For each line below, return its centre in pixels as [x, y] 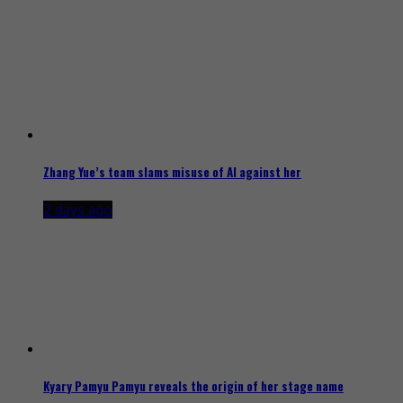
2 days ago [78, 210]
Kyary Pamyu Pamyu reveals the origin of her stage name [193, 386]
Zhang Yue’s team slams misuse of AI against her [172, 172]
